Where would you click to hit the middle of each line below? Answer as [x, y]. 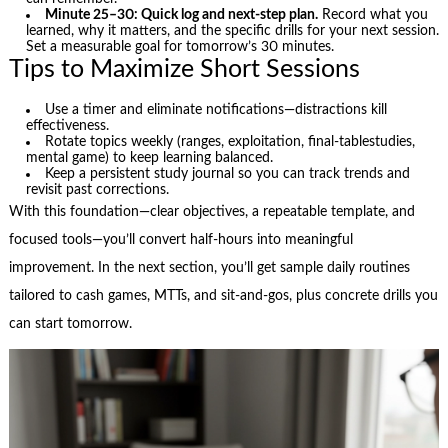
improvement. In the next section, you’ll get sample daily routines [209, 268]
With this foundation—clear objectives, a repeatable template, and [211, 212]
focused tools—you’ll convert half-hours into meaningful [180, 240]
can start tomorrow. [70, 324]
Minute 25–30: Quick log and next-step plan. [182, 14]
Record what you [373, 14]
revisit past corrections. [98, 190]
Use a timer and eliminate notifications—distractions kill [216, 110]
